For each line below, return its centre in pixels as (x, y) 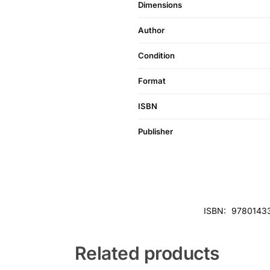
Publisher (155, 132)
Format (152, 81)
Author (151, 30)
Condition (156, 56)
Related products (147, 253)
